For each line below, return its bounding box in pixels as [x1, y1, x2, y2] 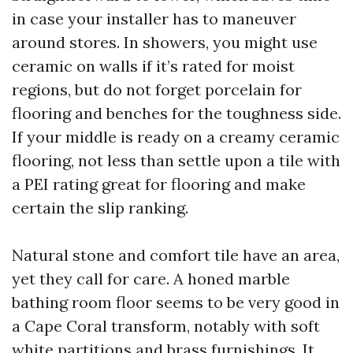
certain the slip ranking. [12, 198, 188, 217]
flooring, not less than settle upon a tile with [12, 150, 340, 170]
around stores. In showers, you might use [12, 32, 318, 52]
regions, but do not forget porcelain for [12, 80, 302, 99]
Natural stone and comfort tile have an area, [12, 245, 340, 265]
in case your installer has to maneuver [12, 9, 296, 28]
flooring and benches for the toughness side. [12, 103, 341, 123]
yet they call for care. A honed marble [12, 269, 290, 288]
